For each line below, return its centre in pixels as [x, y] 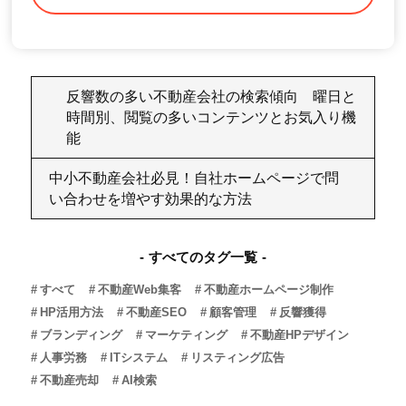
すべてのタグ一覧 [203, 256]
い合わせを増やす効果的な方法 [151, 198]
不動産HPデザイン [300, 334]
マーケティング [187, 334]
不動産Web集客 [140, 289]
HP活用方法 [72, 312]
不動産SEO [157, 312]
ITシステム [139, 357]
